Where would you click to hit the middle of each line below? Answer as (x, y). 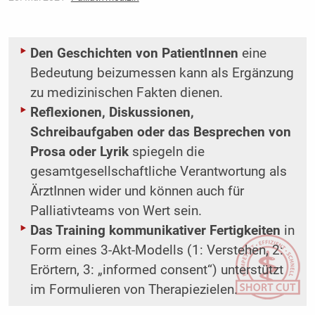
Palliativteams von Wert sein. (116, 211)
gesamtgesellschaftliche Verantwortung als (158, 172)
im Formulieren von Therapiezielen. (134, 290)
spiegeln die (166, 152)
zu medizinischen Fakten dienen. (126, 93)
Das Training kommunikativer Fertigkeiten (155, 231)
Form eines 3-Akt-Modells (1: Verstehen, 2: (156, 251)
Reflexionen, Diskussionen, (112, 113)
